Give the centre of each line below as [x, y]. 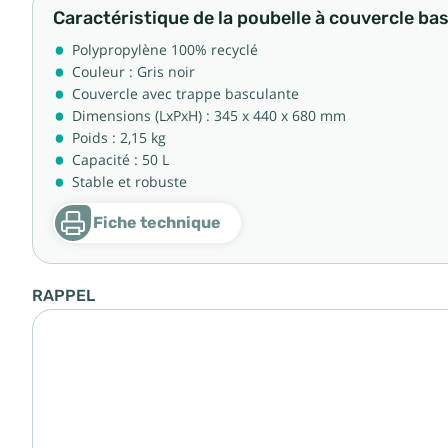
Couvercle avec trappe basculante [185, 94]
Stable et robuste [129, 182]
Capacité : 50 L [120, 160]
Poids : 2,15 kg [119, 138]
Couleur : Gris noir [133, 72]
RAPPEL [63, 296]
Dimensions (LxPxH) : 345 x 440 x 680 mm [209, 116]
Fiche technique [157, 222]
